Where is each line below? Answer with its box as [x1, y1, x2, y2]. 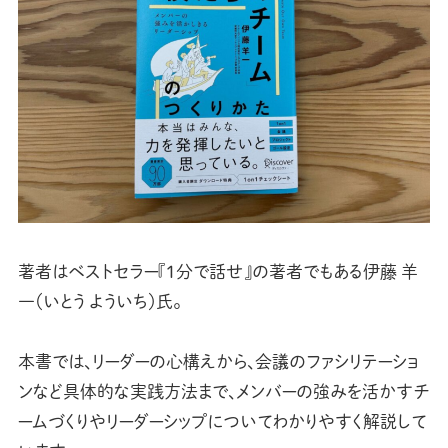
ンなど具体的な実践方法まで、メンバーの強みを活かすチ [17, 382, 429, 400]
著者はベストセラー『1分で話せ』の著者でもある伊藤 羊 [17, 262, 418, 280]
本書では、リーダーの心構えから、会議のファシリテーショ [17, 352, 419, 370]
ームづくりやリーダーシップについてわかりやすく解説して [17, 412, 426, 430]
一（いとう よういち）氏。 [17, 292, 181, 310]
